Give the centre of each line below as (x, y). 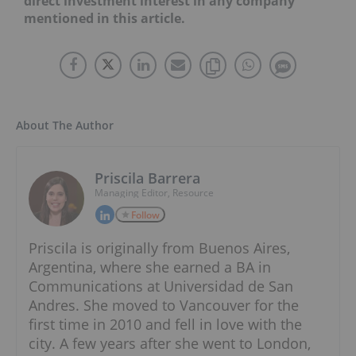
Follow (145, 215)
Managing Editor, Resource (154, 192)
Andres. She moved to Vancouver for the (164, 305)
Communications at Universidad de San (161, 286)
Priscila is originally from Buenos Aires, (159, 248)
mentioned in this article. (104, 18)
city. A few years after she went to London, (170, 343)
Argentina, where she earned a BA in (150, 267)
